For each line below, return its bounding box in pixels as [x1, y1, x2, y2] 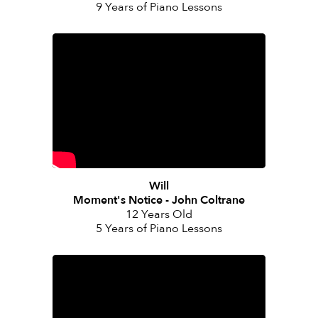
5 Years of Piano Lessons [96, 221, 222, 236]
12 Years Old [126, 207, 192, 222]
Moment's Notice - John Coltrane [73, 192, 245, 208]
